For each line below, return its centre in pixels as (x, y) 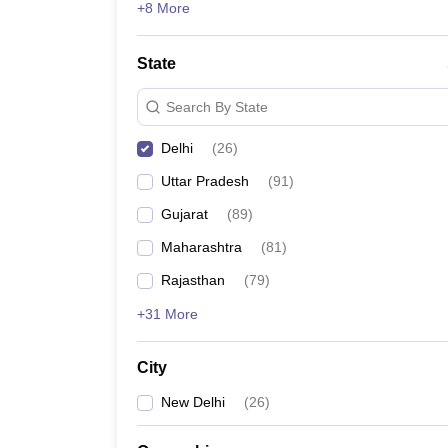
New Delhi (193, 402)
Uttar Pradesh (205, 181)
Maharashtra (201, 247)
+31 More (167, 314)
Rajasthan (193, 280)
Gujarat (184, 214)
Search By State (217, 106)
